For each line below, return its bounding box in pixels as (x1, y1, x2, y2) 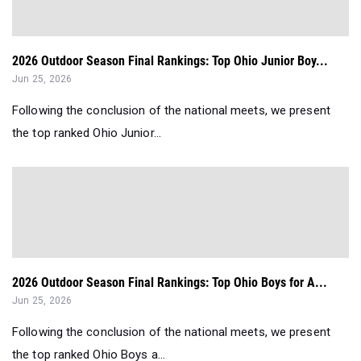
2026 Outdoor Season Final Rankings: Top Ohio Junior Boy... (12, 53, 328, 69)
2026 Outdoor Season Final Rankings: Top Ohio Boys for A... (12, 275, 327, 291)
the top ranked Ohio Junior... (12, 126, 161, 141)
